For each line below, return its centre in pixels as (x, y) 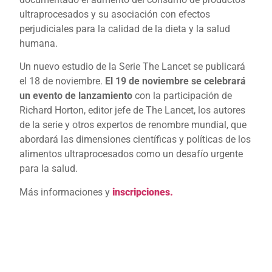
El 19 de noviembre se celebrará (176, 81)
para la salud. (49, 169)
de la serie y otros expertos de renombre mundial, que (133, 125)
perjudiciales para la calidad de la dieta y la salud (125, 29)
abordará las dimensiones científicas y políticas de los (135, 140)
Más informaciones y (66, 192)
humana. (39, 44)
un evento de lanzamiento (76, 96)
